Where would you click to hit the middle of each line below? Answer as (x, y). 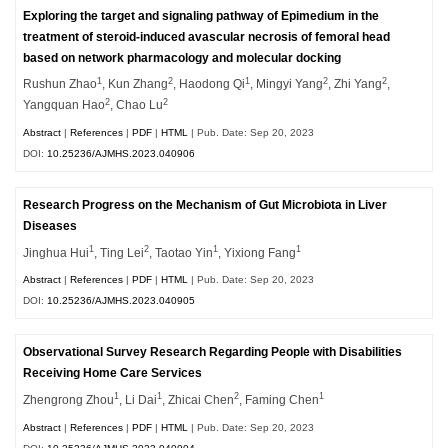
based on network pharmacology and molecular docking (182, 57)
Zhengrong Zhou (69, 399)
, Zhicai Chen (198, 399)
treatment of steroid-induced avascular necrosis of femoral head (207, 36)
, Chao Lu (137, 105)
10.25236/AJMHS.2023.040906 (121, 154)
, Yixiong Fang (257, 252)
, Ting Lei (119, 252)
